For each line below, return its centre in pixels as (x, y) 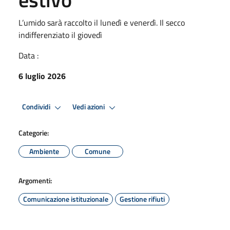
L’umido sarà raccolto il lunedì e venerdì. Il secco (102, 22)
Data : (28, 55)
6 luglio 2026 (42, 76)
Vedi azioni (89, 107)
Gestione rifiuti (142, 199)
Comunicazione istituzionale (66, 199)
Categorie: (34, 132)
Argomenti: (35, 180)
